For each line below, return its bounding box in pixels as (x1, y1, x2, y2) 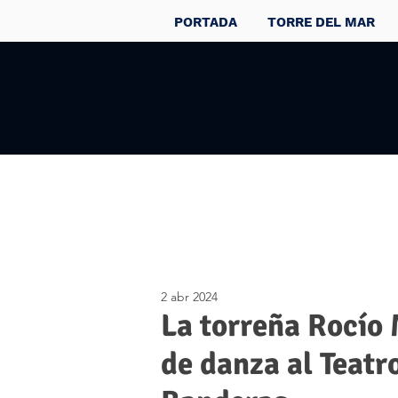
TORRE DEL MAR (267, 14, 375, 30)
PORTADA (174, 14, 237, 30)
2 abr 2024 (161, 289, 218, 305)
